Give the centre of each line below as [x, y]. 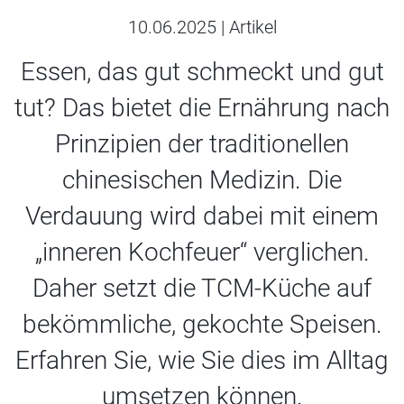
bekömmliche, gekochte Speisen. [202, 324]
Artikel [252, 27]
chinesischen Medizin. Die [202, 180]
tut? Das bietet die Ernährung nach [202, 108]
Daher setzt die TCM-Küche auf [202, 288]
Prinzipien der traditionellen [202, 144]
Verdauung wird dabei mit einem [202, 216]
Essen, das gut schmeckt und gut [202, 72]
